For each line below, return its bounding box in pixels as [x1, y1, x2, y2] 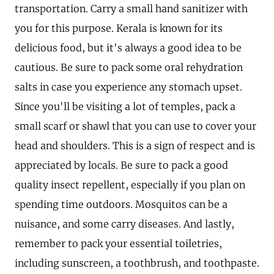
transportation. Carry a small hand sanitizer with [15, 2, 248, 15]
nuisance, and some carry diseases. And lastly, [15, 217, 234, 230]
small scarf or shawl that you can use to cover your [15, 119, 256, 132]
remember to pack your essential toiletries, [15, 237, 222, 250]
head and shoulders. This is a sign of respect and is [15, 139, 255, 152]
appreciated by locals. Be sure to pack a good [15, 158, 228, 171]
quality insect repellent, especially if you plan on [15, 178, 245, 191]
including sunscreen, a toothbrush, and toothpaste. [15, 256, 259, 269]
